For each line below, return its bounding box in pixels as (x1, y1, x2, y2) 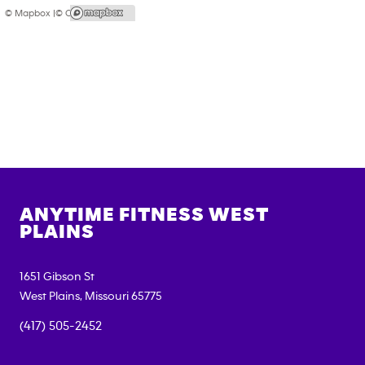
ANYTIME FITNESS (20, 204, 209, 225)
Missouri (85, 289, 129, 302)
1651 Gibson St (20, 270, 95, 283)
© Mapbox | (5, 7, 55, 18)
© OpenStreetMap (55, 7, 135, 18)
